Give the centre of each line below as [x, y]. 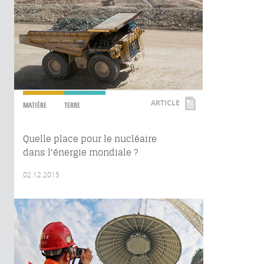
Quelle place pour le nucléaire [90, 139]
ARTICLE [165, 103]
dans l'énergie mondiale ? [80, 152]
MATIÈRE [35, 105]
